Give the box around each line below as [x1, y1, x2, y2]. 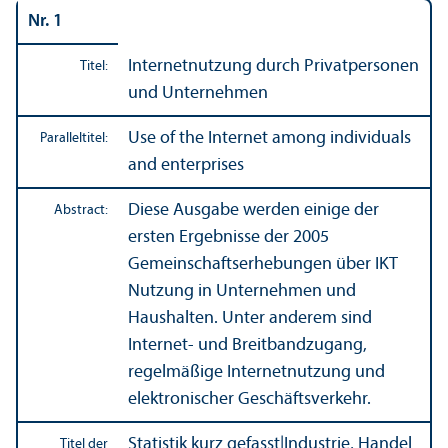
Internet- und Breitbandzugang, [128, 335, 367, 355]
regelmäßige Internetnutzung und [128, 362, 385, 382]
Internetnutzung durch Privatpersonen [128, 56, 419, 76]
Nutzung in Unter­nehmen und [128, 281, 356, 301]
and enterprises [128, 155, 244, 175]
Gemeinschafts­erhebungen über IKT [128, 254, 398, 274]
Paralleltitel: [40, 130, 108, 146]
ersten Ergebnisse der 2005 [128, 227, 329, 247]
